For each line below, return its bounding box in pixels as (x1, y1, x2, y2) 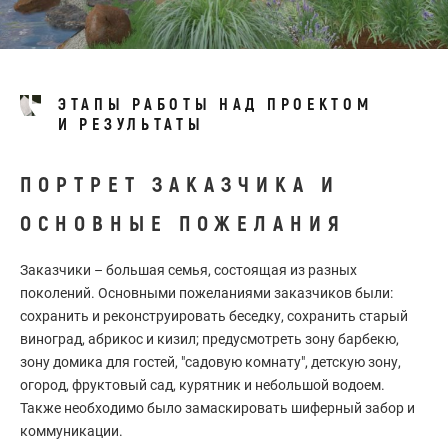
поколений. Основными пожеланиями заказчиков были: (20, 285, 393, 301)
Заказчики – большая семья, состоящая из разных (20, 262, 357, 278)
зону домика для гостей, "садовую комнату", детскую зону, (20, 354, 401, 370)
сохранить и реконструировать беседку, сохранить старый (20, 308, 408, 324)
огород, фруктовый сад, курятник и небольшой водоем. (20, 377, 385, 393)
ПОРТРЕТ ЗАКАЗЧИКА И (20, 172, 340, 199)
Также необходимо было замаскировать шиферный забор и (20, 400, 415, 416)
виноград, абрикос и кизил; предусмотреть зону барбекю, (20, 331, 399, 347)
